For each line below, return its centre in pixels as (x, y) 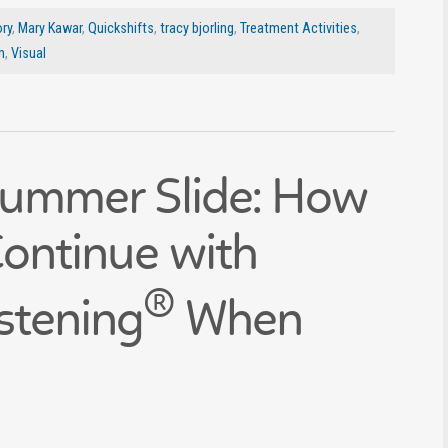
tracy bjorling (197, 28)
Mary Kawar (50, 28)
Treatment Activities (298, 28)
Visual (28, 53)
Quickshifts (121, 28)
